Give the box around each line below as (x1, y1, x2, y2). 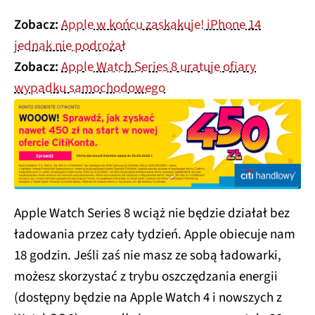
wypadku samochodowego (14, 79, 165, 98)
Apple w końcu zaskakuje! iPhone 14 (61, 15, 261, 35)
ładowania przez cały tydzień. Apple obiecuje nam (14, 224, 295, 244)
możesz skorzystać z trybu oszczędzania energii (14, 266, 278, 286)
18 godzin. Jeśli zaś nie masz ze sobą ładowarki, (14, 245, 281, 265)
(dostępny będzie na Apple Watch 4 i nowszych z (14, 288, 282, 307)
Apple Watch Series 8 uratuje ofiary (61, 58, 256, 77)
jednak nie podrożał (14, 37, 126, 56)
